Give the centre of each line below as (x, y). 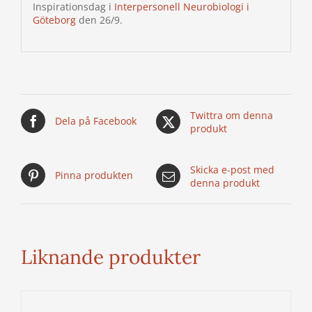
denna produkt (225, 182)
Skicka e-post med (232, 169)
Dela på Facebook (96, 120)
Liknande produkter (111, 257)
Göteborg (54, 20)
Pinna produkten (94, 175)
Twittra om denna (232, 115)
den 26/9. (99, 20)
